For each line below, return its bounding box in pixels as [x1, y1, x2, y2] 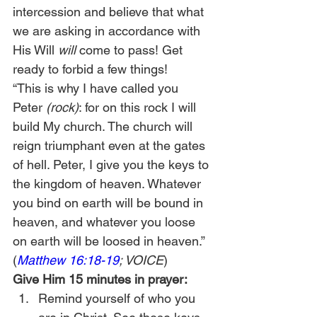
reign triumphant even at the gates [13, 138, 209, 153]
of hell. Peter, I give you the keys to [13, 157, 212, 172]
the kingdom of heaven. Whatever [13, 176, 204, 191]
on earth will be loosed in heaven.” [13, 234, 208, 248]
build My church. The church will [13, 119, 196, 134]
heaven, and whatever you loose [13, 214, 199, 229]
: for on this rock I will [79, 100, 200, 115]
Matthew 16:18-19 [17, 253, 119, 267]
